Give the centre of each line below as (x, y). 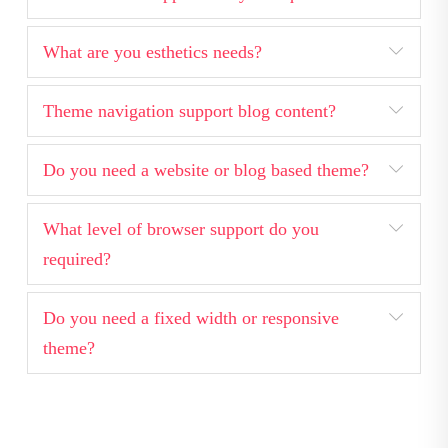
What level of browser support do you (181, 229)
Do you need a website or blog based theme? (206, 170)
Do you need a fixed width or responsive (191, 318)
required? (77, 259)
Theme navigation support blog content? (189, 111)
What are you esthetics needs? (152, 52)
